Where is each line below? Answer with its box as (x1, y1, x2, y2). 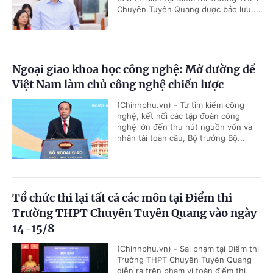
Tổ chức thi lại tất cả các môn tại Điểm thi (12, 190, 232, 205)
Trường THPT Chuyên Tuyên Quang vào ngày (12, 205, 257, 220)
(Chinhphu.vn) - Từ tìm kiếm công (117, 99, 244, 110)
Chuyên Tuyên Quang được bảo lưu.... (117, 4, 261, 14)
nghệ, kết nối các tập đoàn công (117, 110, 240, 121)
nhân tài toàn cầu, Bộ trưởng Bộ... (117, 132, 245, 143)
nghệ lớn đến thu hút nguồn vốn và (117, 121, 252, 132)
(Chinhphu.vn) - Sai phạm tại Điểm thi (117, 243, 259, 253)
